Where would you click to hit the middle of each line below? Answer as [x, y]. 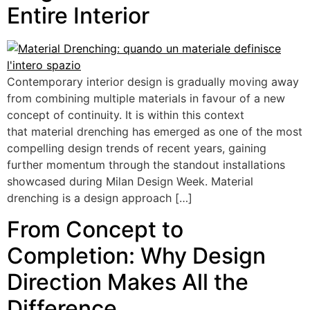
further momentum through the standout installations [146, 165]
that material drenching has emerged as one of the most [155, 132]
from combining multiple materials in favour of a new [146, 99]
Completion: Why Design [136, 255]
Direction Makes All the [128, 282]
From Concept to [95, 229]
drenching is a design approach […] [100, 198]
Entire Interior [78, 16]
